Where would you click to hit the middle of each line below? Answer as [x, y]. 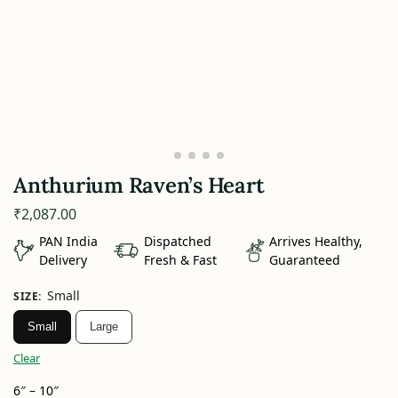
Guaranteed [305, 259]
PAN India [68, 241]
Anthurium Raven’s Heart [139, 186]
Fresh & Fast [181, 259]
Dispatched [178, 241]
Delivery [63, 259]
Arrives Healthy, [316, 241]
